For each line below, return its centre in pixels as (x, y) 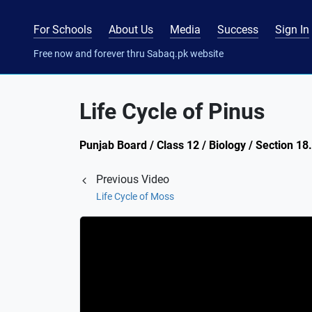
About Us (131, 29)
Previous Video (133, 179)
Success (238, 29)
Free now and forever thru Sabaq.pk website (128, 53)
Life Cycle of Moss (135, 196)
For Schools (63, 29)
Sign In (292, 29)
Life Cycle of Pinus (172, 111)
